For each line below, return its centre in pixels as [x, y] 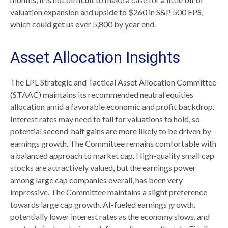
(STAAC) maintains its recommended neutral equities [102, 94]
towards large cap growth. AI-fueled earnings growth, [103, 204]
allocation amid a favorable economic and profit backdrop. [112, 106]
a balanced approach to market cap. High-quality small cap [112, 155]
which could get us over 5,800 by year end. [83, 24]
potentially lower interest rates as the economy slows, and [110, 216]
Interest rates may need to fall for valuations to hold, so [105, 119]
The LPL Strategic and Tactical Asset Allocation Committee [113, 82]
